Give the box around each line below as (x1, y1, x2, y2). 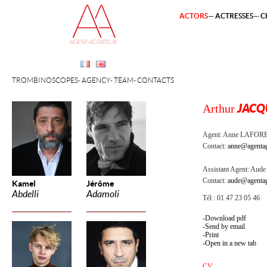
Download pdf (205, 214, 246, 222)
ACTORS (179, 12, 208, 20)
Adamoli (86, 189, 119, 199)
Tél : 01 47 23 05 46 (203, 194, 260, 202)
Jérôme (86, 179, 114, 188)
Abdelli (12, 189, 39, 199)
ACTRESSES (215, 12, 253, 20)
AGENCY (82, 76, 110, 84)
